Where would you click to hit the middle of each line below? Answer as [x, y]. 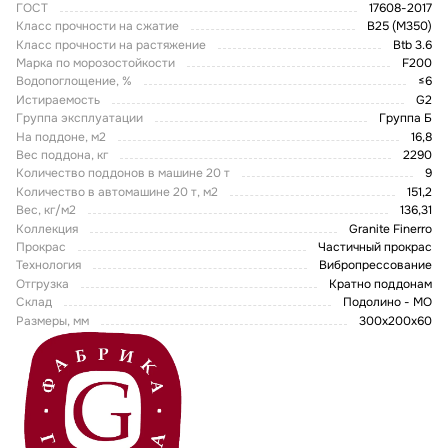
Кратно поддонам [380, 283]
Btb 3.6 [412, 44]
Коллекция [47, 228]
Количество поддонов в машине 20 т [123, 173]
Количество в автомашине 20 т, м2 [117, 191]
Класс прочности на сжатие [97, 26]
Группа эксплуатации [79, 118]
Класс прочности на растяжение [111, 44]
